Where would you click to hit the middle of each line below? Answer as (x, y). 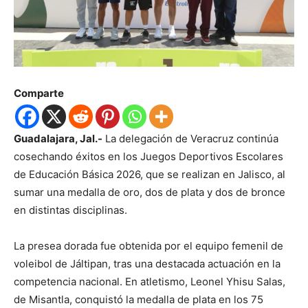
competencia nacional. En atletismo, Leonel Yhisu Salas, (150, 281)
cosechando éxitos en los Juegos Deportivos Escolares (148, 156)
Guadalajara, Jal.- (58, 138)
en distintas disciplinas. (70, 210)
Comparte (39, 93)
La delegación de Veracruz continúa (190, 138)
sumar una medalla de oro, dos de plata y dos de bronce (150, 192)
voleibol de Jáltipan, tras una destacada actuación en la (147, 263)
